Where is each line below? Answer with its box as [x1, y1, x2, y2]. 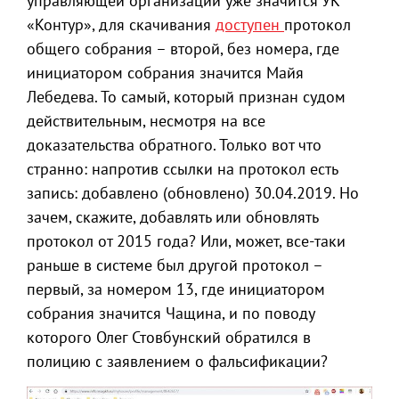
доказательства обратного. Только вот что [27, 134, 322, 156]
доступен [216, 14, 284, 36]
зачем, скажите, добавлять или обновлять [27, 207, 318, 228]
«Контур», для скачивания [27, 14, 216, 36]
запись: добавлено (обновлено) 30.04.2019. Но [27, 183, 359, 204]
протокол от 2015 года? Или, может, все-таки [27, 231, 346, 252]
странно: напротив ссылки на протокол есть [27, 159, 338, 180]
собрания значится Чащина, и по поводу [27, 303, 314, 324]
